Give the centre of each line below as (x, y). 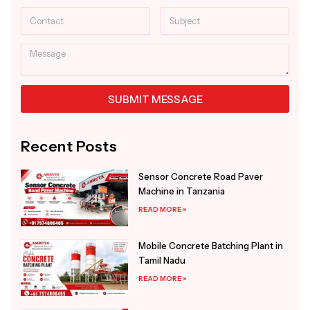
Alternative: (47, 123)
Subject (176, 13)
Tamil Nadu (162, 261)
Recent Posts (69, 147)
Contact (37, 13)
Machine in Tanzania (182, 191)
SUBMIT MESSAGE (155, 99)
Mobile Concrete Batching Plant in (211, 246)
